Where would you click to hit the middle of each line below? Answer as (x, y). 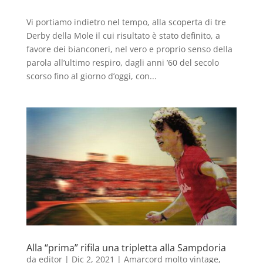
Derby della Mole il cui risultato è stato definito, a (123, 35)
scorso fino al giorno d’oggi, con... (91, 76)
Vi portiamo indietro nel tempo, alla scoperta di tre (126, 22)
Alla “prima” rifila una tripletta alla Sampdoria (126, 248)
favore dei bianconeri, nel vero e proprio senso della (129, 49)
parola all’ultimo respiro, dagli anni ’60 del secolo (122, 62)
